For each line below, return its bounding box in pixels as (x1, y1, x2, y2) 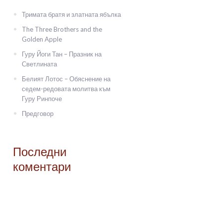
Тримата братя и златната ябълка (22, 10, 121, 18)
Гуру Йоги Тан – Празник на (22, 50, 102, 58)
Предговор (22, 110, 54, 117)
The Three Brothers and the (22, 25, 103, 33)
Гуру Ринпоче (22, 95, 62, 103)
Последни (13, 143, 67, 163)
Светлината (22, 60, 57, 68)
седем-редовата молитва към (22, 85, 111, 93)
